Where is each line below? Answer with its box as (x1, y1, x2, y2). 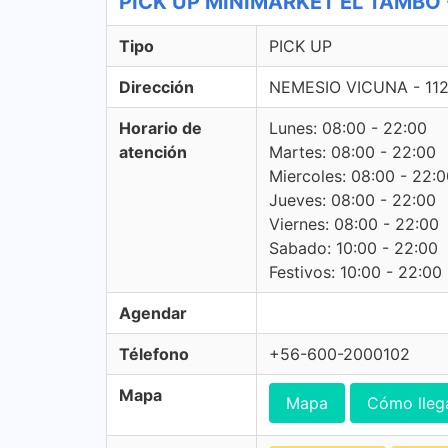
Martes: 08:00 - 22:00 (269, 142, 436, 162)
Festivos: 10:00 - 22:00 (269, 262, 442, 282)
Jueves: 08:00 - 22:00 (269, 190, 436, 210)
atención (119, 142, 187, 162)
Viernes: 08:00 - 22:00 (269, 214, 439, 234)
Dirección (119, 77, 194, 97)
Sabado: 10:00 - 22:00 (269, 238, 438, 258)
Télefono (119, 344, 189, 364)
